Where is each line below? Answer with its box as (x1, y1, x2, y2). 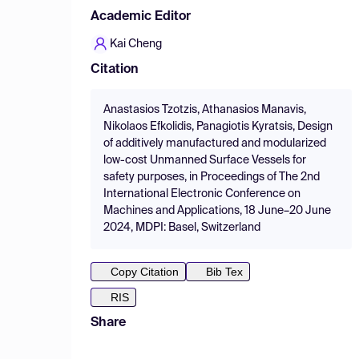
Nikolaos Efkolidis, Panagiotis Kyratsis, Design (103, 121, 333, 132)
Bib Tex (206, 265, 243, 278)
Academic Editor (91, 10, 191, 23)
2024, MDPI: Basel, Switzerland (103, 222, 260, 233)
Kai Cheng (110, 38, 162, 50)
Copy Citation (111, 265, 179, 278)
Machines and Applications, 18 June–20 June (103, 205, 331, 216)
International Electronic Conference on (103, 188, 301, 200)
